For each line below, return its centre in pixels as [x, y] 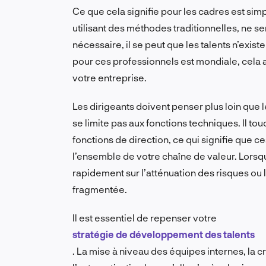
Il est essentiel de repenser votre [145, 218]
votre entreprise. [110, 78]
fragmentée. [100, 189]
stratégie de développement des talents [164, 235]
